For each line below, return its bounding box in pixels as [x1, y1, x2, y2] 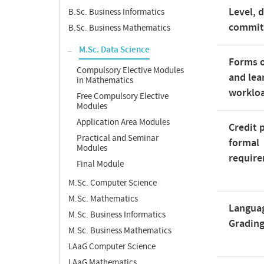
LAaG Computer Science [68, 241, 156, 252]
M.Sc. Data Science [79, 44, 150, 56]
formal [229, 136, 259, 150]
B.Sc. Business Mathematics [68, 22, 170, 34]
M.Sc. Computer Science [68, 177, 157, 189]
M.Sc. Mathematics [68, 193, 138, 204]
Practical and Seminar [77, 133, 159, 144]
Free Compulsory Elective [77, 91, 169, 102]
